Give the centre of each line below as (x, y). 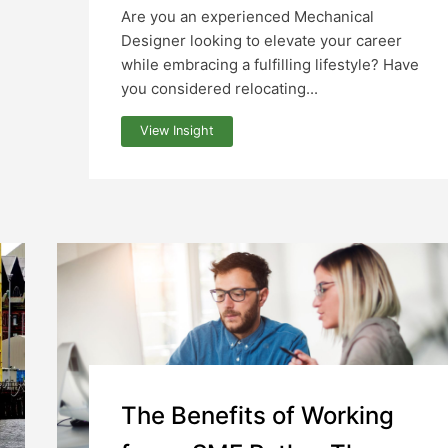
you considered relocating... (219, 88)
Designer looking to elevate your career (261, 40)
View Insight (177, 131)
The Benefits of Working (257, 416)
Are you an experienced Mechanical (247, 16)
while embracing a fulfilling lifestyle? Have (270, 64)
